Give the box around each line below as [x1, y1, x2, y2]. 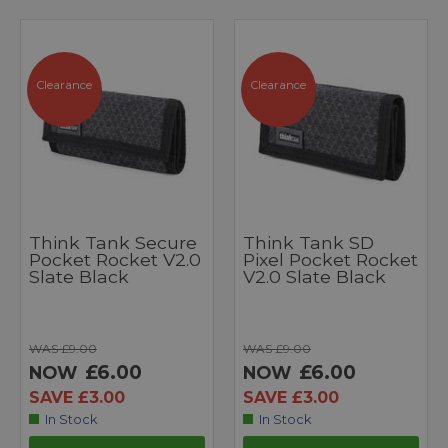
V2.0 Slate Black [243, 266, 386, 288]
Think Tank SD [243, 232, 374, 254]
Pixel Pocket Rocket [243, 249, 418, 271]
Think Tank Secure [29, 232, 197, 254]
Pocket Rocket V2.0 [29, 249, 201, 271]
